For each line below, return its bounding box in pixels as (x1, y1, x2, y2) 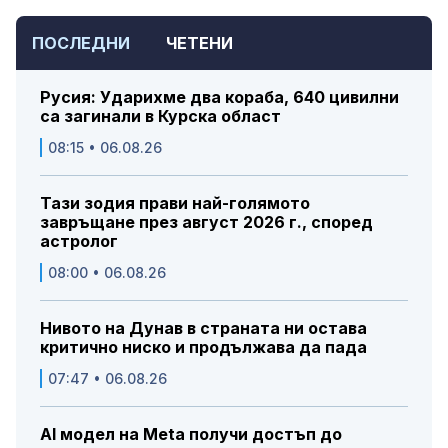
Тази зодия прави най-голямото (40, 193, 310, 214)
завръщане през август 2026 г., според (40, 212, 373, 233)
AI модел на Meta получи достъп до (40, 424, 342, 445)
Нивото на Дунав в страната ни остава (40, 318, 367, 339)
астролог (40, 231, 118, 252)
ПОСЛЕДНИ (32, 33, 130, 54)
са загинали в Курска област (40, 106, 281, 127)
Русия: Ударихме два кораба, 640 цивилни (40, 87, 399, 108)
